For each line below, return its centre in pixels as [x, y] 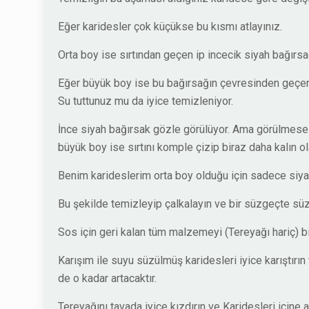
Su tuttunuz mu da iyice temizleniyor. [146, 101]
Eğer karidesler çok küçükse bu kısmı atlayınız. [170, 27]
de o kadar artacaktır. [107, 279]
